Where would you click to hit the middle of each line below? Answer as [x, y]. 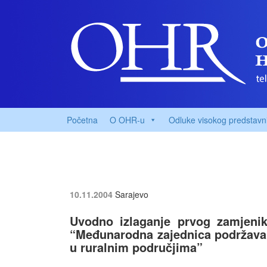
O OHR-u [127, 120]
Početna [82, 120]
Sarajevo [132, 194]
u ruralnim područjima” [136, 247]
